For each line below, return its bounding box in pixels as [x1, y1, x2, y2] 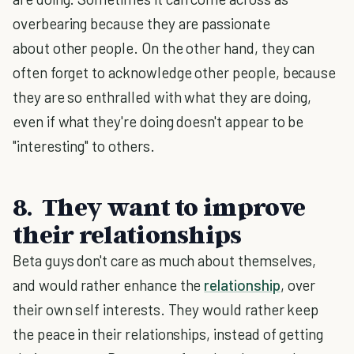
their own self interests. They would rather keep [13, 300, 319, 318]
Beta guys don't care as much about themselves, [13, 251, 317, 269]
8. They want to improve [13, 191, 306, 221]
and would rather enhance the [13, 276, 205, 294]
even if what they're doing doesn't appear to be [13, 112, 304, 130]
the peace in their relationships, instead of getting [13, 325, 324, 343]
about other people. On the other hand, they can [13, 39, 315, 57]
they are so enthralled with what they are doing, [13, 88, 312, 106]
